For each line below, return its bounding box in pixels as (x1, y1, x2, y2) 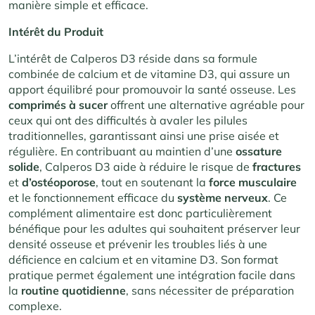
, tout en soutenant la (96, 174, 209, 189)
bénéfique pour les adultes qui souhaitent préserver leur (8, 221, 300, 236)
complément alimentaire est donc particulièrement (8, 205, 272, 220)
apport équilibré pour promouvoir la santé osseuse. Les (8, 82, 296, 96)
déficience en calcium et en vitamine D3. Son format (8, 252, 278, 266)
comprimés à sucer (8, 97, 108, 112)
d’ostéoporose (22, 174, 96, 189)
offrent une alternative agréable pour (108, 97, 304, 112)
